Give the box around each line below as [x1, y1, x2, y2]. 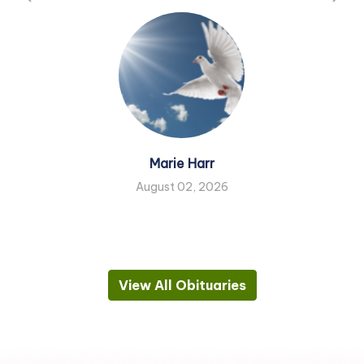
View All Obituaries [118, 277, 246, 294]
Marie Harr [149, 155, 214, 172]
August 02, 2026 [135, 180, 228, 195]
